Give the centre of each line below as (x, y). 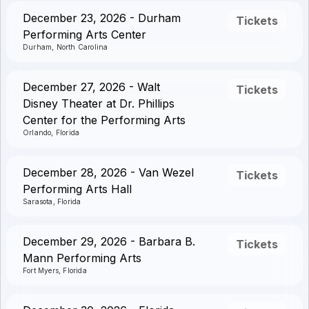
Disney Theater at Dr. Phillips (99, 103)
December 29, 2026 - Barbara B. (109, 241)
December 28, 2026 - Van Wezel (108, 172)
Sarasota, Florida (52, 201)
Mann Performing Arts (82, 258)
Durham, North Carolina (66, 47)
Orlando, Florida (51, 132)
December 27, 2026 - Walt (91, 87)
